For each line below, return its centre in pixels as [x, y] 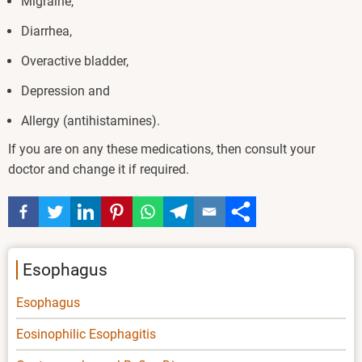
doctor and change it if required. [99, 169]
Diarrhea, [48, 31]
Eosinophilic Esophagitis [86, 335]
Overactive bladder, [76, 61]
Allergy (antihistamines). [92, 120]
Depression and [67, 90]
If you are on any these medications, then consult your [162, 149]
